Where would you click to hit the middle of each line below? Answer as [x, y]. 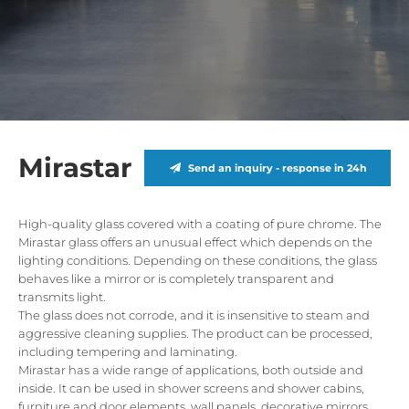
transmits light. [62, 297]
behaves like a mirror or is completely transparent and [176, 278]
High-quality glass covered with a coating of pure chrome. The [200, 224]
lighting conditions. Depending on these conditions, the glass [198, 260]
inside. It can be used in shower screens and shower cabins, [191, 388]
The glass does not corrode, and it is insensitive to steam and [194, 315]
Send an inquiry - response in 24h [277, 168]
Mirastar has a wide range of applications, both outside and [191, 370]
